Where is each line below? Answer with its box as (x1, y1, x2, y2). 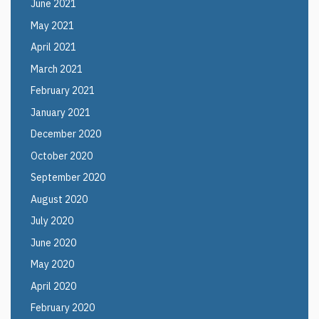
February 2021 (31, 84, 95, 97)
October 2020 (31, 149, 93, 162)
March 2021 (31, 62, 83, 75)
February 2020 (31, 301, 95, 314)
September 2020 (31, 171, 105, 184)
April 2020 (31, 279, 76, 293)
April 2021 (31, 41, 76, 53)
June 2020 (31, 236, 76, 249)
